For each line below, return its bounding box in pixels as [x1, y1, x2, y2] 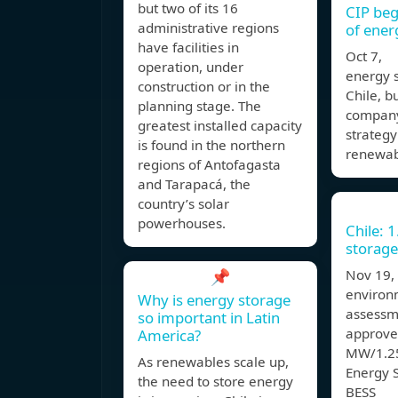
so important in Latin [138, 307, 280, 329]
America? [138, 325, 201, 346]
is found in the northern [138, 136, 285, 155]
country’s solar [138, 195, 229, 213]
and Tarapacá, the [138, 175, 251, 194]
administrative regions [138, 19, 279, 37]
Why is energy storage [138, 290, 291, 311]
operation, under [138, 58, 243, 76]
